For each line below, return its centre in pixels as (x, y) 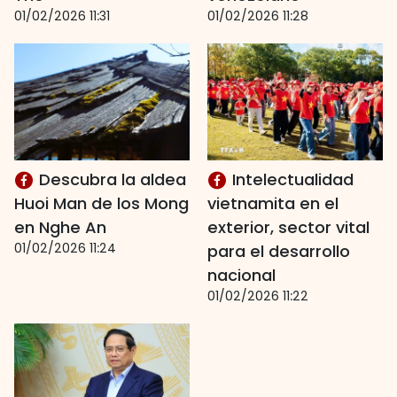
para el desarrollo (279, 251)
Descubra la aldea (110, 179)
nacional (241, 275)
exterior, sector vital (288, 227)
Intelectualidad (291, 179)
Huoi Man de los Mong (101, 203)
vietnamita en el (273, 203)
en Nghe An (60, 227)
